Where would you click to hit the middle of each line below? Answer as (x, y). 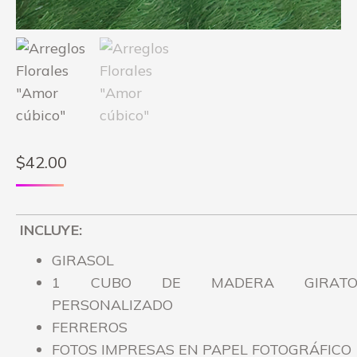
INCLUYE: (51, 229)
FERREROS (90, 327)
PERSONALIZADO (112, 304)
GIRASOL (83, 260)
